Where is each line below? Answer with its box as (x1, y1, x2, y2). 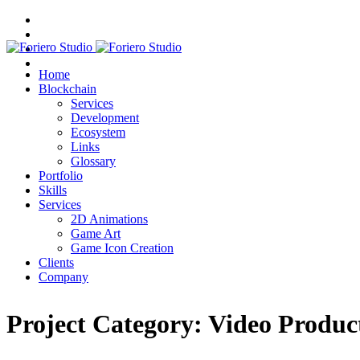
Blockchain (39, 82, 96, 96)
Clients (39, 256, 74, 269)
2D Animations (71, 212, 148, 226)
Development (71, 111, 139, 125)
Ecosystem (71, 125, 125, 139)
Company (39, 270, 88, 284)
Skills (39, 183, 67, 197)
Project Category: (6, 309, 208, 339)
